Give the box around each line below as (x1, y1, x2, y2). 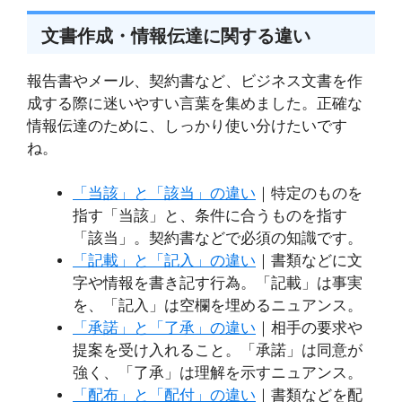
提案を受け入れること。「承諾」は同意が (73, 342, 363, 360)
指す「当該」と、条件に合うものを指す (73, 207, 347, 225)
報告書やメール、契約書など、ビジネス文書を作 (27, 72, 363, 90)
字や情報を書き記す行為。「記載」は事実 (73, 275, 363, 293)
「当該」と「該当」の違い (73, 185, 256, 203)
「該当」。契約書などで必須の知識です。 (73, 230, 363, 248)
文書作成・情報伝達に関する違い (41, 25, 310, 46)
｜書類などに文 (256, 252, 363, 270)
